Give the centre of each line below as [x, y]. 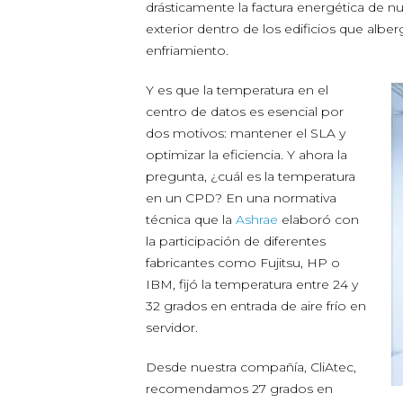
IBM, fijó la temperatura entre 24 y [252, 284]
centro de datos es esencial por [245, 112]
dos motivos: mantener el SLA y [246, 133]
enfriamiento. [187, 50]
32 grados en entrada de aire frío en [256, 306]
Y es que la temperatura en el [237, 90]
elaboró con [318, 219]
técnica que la [191, 219]
